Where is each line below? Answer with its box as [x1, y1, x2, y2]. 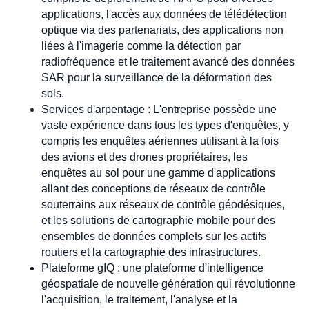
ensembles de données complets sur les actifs [41, 230, 266, 243]
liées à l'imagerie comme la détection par [41, 40, 241, 52]
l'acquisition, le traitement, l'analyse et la [41, 294, 237, 306]
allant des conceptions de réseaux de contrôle [41, 183, 266, 195]
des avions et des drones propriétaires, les [41, 151, 248, 163]
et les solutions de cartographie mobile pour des [41, 215, 275, 227]
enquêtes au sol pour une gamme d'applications [41, 167, 275, 179]
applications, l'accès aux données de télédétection [41, 8, 287, 21]
